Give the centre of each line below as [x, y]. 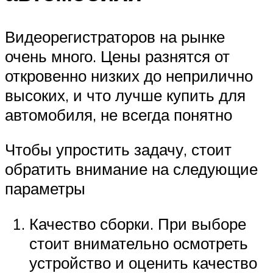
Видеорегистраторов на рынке [115, 36]
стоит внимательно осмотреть [139, 243]
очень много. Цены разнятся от [117, 56]
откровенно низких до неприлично [129, 75]
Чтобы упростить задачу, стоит [118, 150]
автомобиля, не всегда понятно [119, 114]
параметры [45, 189]
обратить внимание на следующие [131, 169]
